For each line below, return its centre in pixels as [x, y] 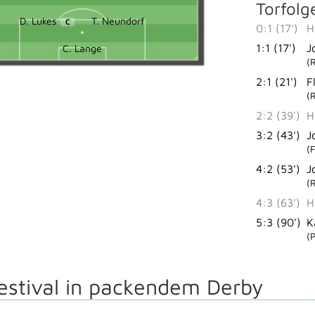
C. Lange [82, 48]
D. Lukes [38, 20]
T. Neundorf [118, 20]
